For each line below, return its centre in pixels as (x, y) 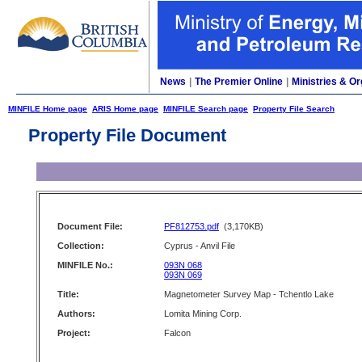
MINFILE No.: (85, 265)
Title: (68, 294)
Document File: (90, 226)
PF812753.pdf (192, 226)
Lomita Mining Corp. (203, 314)
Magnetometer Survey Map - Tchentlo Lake (249, 294)
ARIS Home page (125, 109)
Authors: (76, 314)
